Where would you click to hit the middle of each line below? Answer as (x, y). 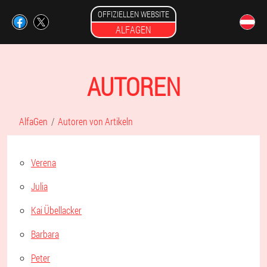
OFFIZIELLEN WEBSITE (133, 14)
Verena (44, 162)
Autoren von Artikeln (95, 121)
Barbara (45, 234)
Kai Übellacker (56, 210)
